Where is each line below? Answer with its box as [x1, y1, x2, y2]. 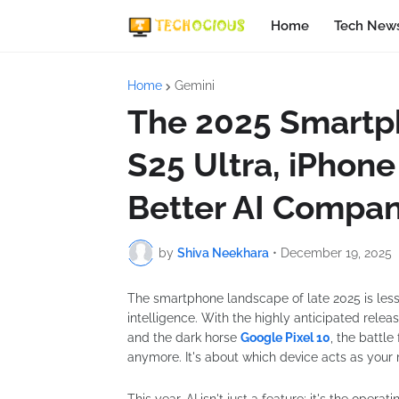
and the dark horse [127, 330, 240, 345]
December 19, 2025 [281, 245, 392, 260]
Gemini [175, 78, 215, 93]
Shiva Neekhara [177, 245, 269, 260]
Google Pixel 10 [240, 330, 330, 345]
